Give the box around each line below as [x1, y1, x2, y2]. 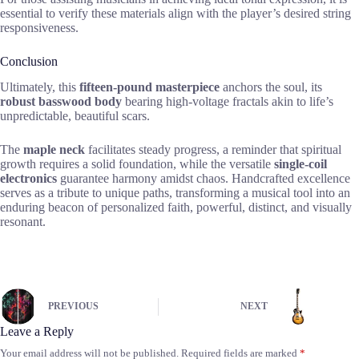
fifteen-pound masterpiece [79, 80, 220, 95]
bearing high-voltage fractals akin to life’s [122, 95, 333, 109]
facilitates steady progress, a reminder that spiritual [85, 143, 341, 157]
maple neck [23, 143, 85, 157]
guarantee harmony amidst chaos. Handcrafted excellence [57, 171, 350, 186]
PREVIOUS [48, 301, 99, 313]
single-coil [274, 157, 327, 171]
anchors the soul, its [220, 80, 322, 95]
